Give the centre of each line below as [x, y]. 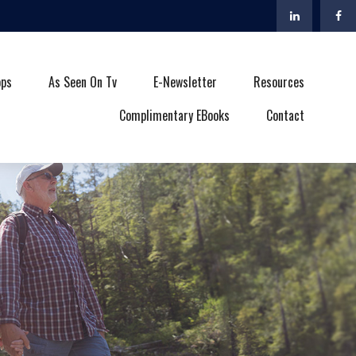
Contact [286, 115]
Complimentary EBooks [175, 115]
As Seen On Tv [83, 81]
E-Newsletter [186, 81]
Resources [279, 81]
